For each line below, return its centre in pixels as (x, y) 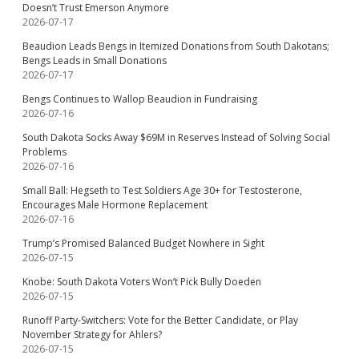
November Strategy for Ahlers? (92, 335)
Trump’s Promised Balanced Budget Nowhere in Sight (143, 243)
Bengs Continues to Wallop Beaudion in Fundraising (140, 99)
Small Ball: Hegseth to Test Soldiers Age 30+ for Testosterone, (162, 190)
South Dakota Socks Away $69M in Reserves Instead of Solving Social (176, 137)
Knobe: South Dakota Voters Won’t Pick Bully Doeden (142, 282)
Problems (44, 152)
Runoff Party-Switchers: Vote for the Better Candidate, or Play (160, 320)
